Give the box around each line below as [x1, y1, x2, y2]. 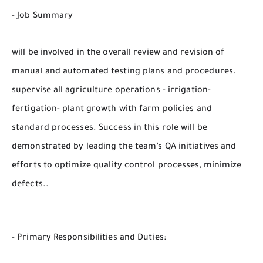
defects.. [12, 180, 49, 190]
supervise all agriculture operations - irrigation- [12, 86, 211, 96]
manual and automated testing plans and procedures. [12, 68, 237, 77]
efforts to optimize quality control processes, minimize [12, 161, 242, 171]
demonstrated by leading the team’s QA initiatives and [12, 143, 237, 153]
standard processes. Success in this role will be [12, 124, 207, 134]
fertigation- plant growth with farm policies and [12, 105, 212, 115]
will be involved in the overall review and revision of [12, 49, 225, 59]
